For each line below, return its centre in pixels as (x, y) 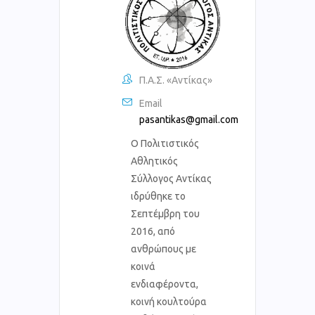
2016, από (153, 231)
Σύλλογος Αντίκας (171, 178)
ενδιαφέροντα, (165, 284)
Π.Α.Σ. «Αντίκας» (176, 80)
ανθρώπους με (163, 249)
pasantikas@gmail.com (189, 119)
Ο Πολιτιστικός (165, 143)
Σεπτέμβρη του (165, 213)
